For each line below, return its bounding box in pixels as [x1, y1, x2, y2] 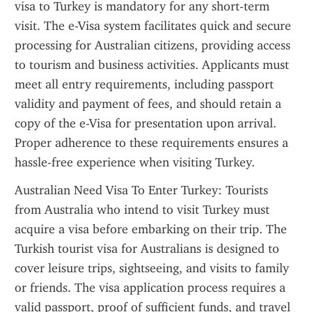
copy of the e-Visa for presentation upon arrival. [15, 116, 277, 131]
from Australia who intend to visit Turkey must [15, 202, 270, 217]
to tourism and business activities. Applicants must [15, 57, 289, 72]
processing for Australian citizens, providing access [15, 38, 290, 53]
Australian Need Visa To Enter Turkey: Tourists [15, 182, 268, 198]
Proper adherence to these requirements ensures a [15, 135, 288, 150]
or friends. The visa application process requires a [15, 280, 286, 295]
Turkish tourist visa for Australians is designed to [15, 241, 279, 256]
